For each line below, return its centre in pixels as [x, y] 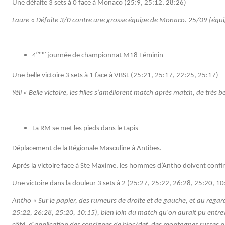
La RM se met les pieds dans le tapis [85, 128]
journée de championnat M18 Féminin [104, 55]
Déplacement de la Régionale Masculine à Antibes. [87, 148]
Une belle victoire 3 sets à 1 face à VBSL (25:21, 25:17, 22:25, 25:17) [115, 75]
